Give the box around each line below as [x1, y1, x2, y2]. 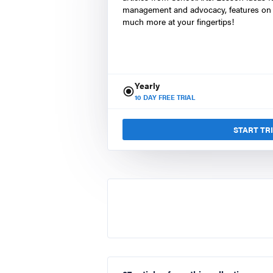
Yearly [135, 79, 160, 91]
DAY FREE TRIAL [141, 93, 195, 102]
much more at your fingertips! [122, 15, 234, 27]
